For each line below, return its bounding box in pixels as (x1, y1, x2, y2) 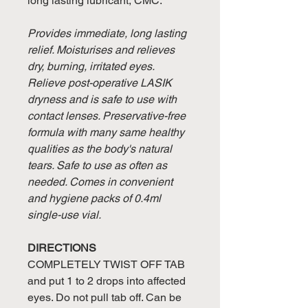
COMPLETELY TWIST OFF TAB (27, 257, 185, 271)
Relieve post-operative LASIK (27, 76, 172, 89)
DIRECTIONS (27, 241, 96, 254)
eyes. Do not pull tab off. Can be (27, 290, 181, 304)
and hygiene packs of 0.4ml (27, 191, 161, 205)
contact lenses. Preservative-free (27, 109, 186, 122)
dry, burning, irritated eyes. (27, 59, 154, 73)
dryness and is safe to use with (27, 92, 177, 106)
